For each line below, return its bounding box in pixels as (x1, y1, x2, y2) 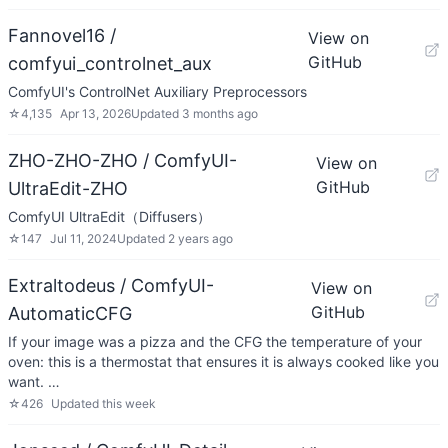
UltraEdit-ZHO (8, 178, 128, 199)
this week (102, 396, 156, 411)
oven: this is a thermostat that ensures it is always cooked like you (8, 353, 439, 370)
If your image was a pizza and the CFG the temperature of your (8, 333, 422, 350)
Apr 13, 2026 (60, 106, 131, 121)
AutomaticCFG (8, 303, 132, 324)
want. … (8, 373, 60, 390)
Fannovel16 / (8, 25, 116, 46)
